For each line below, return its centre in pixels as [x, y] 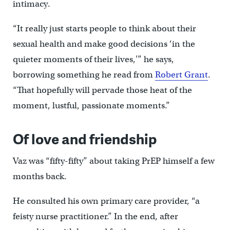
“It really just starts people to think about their [104, 28]
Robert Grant [181, 74]
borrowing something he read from [84, 74]
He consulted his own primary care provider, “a [106, 201]
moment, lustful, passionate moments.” [91, 105]
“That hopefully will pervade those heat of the [102, 90]
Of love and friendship [85, 138]
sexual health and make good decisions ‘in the [104, 44]
